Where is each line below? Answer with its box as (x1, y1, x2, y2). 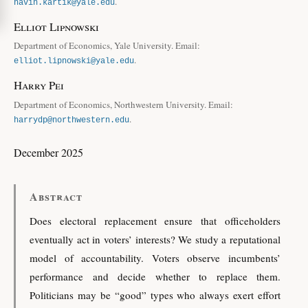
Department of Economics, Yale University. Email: (14, 39, 200, 52)
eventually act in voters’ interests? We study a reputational (30, 232, 280, 246)
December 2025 (14, 144, 83, 159)
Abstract (30, 188, 82, 204)
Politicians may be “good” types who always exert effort (30, 287, 280, 302)
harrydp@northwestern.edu (14, 115, 129, 125)
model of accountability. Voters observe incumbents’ (30, 250, 280, 265)
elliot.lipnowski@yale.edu (14, 56, 134, 67)
